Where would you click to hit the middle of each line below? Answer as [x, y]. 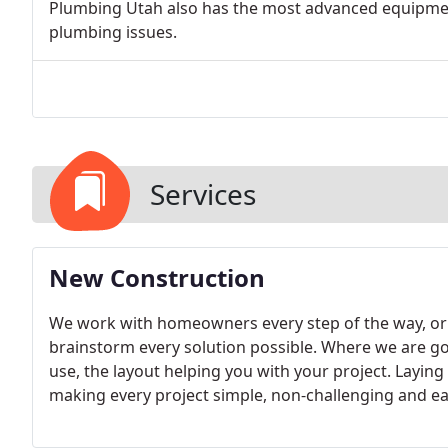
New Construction [157, 277]
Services [203, 194]
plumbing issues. [113, 32]
